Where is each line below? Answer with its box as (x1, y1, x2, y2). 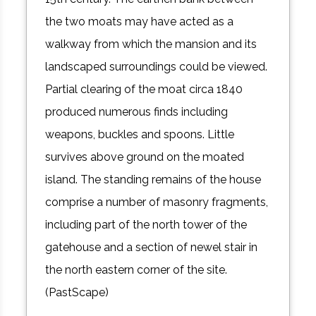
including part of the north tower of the (45, 218, 248, 232)
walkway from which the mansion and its (45, 37, 257, 51)
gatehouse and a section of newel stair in (45, 241, 258, 255)
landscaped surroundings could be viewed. (45, 60, 268, 74)
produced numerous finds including (45, 105, 229, 119)
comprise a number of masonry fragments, (45, 195, 269, 209)
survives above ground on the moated (45, 150, 245, 164)
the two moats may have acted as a (45, 15, 234, 29)
